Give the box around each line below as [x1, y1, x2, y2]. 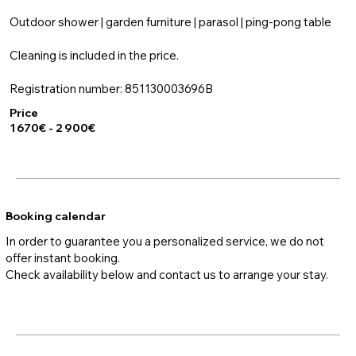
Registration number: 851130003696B [9, 80, 213, 96]
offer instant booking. [6, 250, 120, 265]
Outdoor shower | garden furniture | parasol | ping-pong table [9, 14, 331, 29]
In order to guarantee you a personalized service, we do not [6, 233, 324, 249]
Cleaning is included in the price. [9, 47, 179, 63]
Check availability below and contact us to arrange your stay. [6, 266, 328, 282]
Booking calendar [6, 208, 106, 223]
